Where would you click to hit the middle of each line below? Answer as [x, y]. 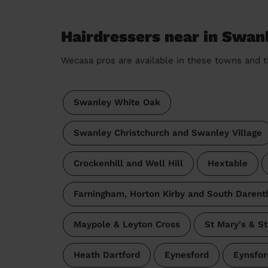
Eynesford [186, 255]
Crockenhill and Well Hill [128, 163]
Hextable [227, 163]
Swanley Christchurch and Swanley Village [167, 133]
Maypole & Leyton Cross [127, 224]
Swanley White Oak [117, 102]
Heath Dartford [106, 255]
